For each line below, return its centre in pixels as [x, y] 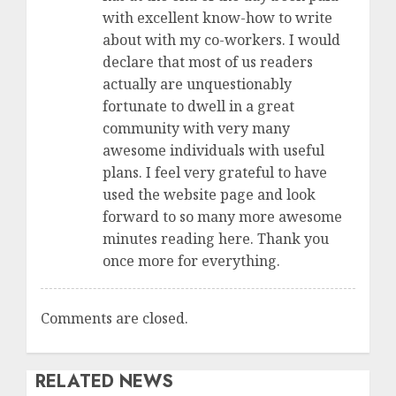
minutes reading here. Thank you [216, 239]
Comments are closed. [114, 319]
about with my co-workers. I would [221, 40]
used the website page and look [209, 195]
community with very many [196, 129]
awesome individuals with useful [213, 151]
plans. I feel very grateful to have [215, 173]
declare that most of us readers [208, 62]
